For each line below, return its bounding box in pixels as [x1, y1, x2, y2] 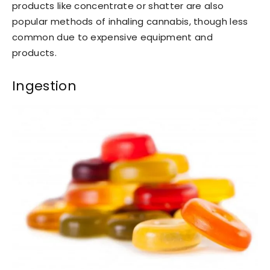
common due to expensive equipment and [12, 31, 213, 44]
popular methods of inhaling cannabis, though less [12, 15, 248, 28]
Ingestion [12, 77, 77, 96]
